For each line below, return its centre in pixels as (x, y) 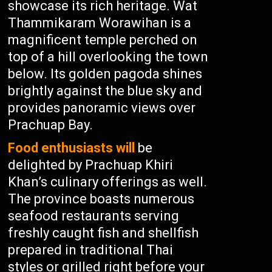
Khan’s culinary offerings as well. (108, 182)
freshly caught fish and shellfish (104, 233)
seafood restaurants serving (94, 216)
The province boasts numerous (101, 199)
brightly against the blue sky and (105, 91)
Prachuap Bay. (51, 125)
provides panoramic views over (102, 108)
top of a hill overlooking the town (108, 57)
